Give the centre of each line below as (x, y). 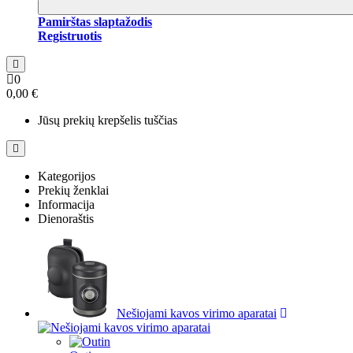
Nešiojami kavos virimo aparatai (197, 313)
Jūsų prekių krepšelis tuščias (108, 120)
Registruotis (70, 36)
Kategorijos (67, 176)
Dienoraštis (66, 219)
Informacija (66, 204)
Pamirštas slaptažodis (95, 22)
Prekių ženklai (73, 190)
